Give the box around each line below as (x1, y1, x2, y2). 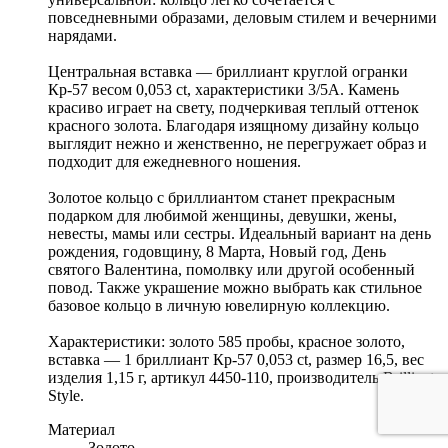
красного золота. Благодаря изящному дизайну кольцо (48, 117, 419, 135)
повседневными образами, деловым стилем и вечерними (48, 9, 437, 27)
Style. (48, 387, 84, 405)
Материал (48, 421, 115, 439)
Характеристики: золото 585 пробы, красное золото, (48, 333, 405, 351)
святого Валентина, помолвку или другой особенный (48, 261, 415, 279)
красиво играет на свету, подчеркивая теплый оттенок (48, 99, 419, 117)
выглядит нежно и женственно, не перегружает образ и (48, 135, 427, 153)
